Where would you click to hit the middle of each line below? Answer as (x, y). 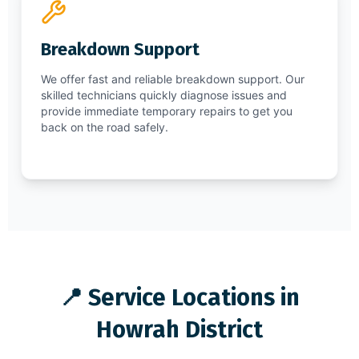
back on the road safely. (105, 127)
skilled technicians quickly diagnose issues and (164, 95)
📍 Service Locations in (179, 297)
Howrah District (179, 329)
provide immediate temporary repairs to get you (167, 111)
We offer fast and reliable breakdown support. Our (173, 79)
